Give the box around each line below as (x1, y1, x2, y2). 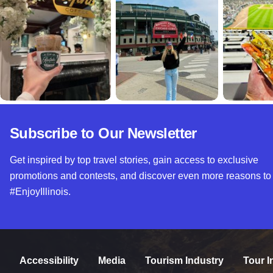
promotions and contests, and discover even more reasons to (10, 170, 271, 181)
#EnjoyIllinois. (10, 186, 71, 197)
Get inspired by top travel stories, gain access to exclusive (10, 154, 258, 165)
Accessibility (19, 255, 79, 266)
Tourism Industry (145, 255, 224, 266)
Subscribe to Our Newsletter (10, 124, 197, 141)
